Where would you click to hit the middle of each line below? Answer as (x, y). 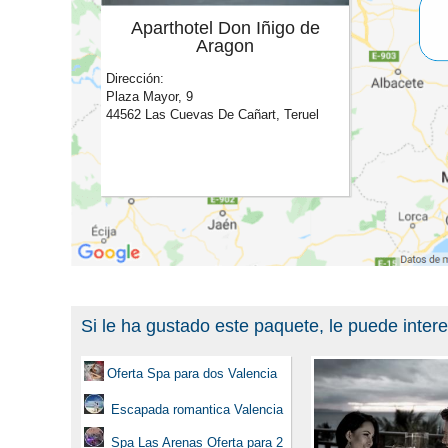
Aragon (225, 45)
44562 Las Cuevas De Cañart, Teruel (212, 114)
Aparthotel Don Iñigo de (225, 27)
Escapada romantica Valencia (195, 409)
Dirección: (135, 78)
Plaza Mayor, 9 (149, 96)
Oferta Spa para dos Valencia (192, 373)
